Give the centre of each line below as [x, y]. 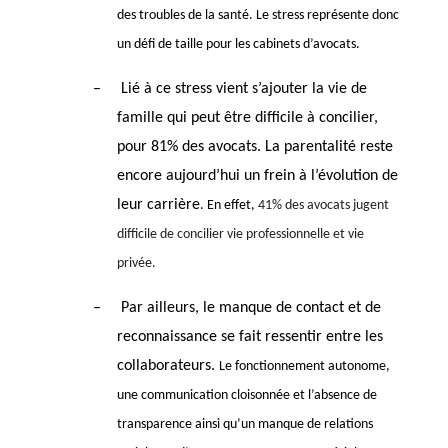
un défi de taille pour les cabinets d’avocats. [238, 44]
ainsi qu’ [216, 424]
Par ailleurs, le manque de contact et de [250, 307]
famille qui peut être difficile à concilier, [247, 117]
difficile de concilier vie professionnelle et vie [240, 234]
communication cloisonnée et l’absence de [258, 395]
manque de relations [315, 424]
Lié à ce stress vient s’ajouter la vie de [243, 88]
